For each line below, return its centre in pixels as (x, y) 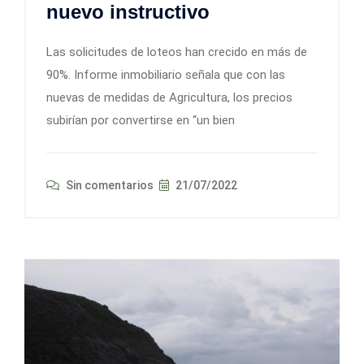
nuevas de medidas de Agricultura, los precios (169, 98)
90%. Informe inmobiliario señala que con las (166, 75)
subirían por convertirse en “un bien (141, 121)
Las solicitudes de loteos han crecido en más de (177, 52)
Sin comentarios (108, 186)
